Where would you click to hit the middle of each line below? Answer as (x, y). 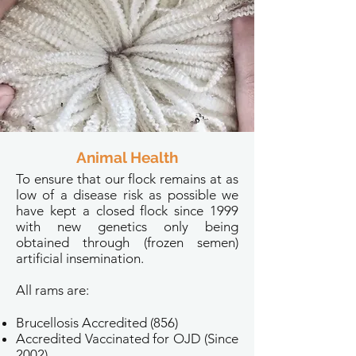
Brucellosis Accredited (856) (97, 323)
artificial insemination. (81, 258)
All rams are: (52, 290)
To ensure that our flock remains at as (127, 179)
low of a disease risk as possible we (127, 195)
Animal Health (127, 157)
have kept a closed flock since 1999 (127, 211)
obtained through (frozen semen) (127, 242)
